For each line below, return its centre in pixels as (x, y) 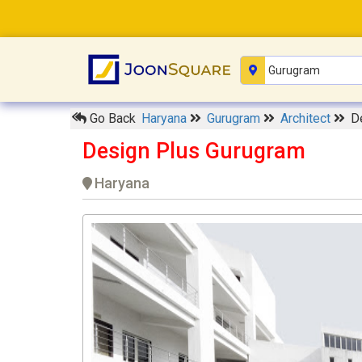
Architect (307, 119)
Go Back (111, 119)
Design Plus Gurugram (194, 152)
